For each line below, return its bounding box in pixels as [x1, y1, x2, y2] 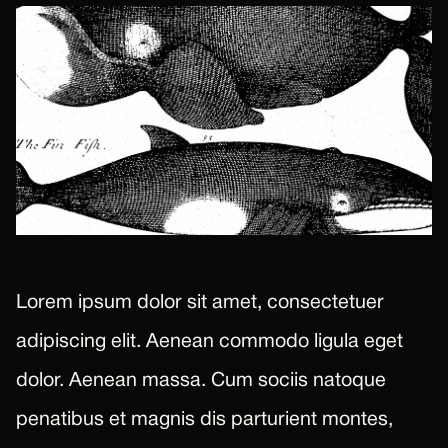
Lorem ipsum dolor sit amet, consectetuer [16, 293, 384, 312]
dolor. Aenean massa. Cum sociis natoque [16, 371, 386, 390]
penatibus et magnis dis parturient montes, [16, 410, 393, 429]
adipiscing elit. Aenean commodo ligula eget [16, 332, 403, 351]
